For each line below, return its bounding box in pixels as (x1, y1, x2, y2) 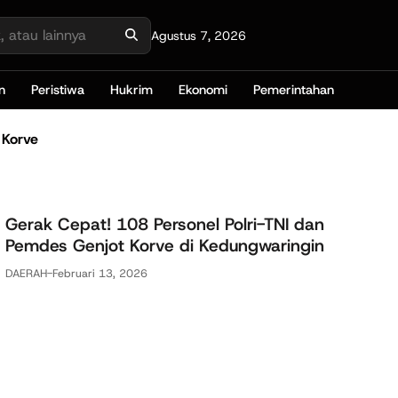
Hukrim (110, 81, 154, 99)
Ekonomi (179, 81, 228, 99)
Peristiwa (31, 81, 85, 99)
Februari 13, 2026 (52, 265, 147, 281)
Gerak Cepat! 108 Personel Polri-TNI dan (5, 212, 324, 235)
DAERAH (5, 265, 47, 281)
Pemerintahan (253, 81, 335, 99)
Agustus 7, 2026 (151, 27, 246, 44)
